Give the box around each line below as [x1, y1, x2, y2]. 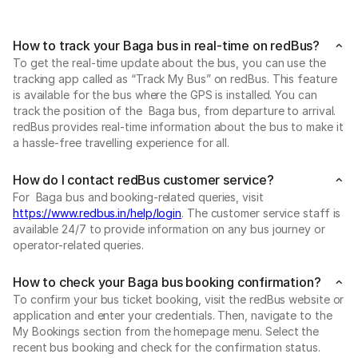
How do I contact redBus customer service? [13, 171, 274, 188]
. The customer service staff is [181, 205, 341, 220]
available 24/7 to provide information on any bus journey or [13, 221, 325, 236]
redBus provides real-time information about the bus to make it [13, 119, 344, 133]
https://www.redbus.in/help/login [13, 205, 182, 220]
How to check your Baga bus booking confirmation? [13, 273, 321, 290]
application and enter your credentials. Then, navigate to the [13, 308, 332, 322]
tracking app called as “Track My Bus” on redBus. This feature [13, 71, 337, 86]
